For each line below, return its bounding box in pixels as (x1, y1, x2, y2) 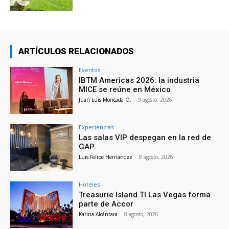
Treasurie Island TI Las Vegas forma (79, 190, 211, 199)
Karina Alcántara (79, 210, 118, 218)
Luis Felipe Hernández (79, 153, 133, 161)
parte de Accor (79, 199, 134, 209)
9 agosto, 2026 (138, 96, 173, 104)
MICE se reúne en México (79, 85, 171, 95)
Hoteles (79, 180, 100, 188)
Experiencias (79, 123, 114, 131)
